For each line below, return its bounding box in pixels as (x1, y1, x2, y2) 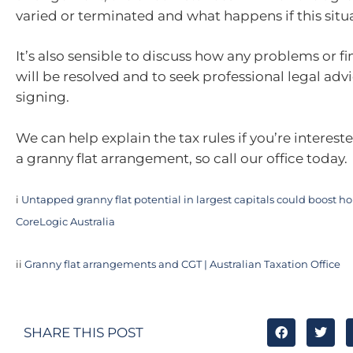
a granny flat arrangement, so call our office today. (16, 150, 347, 166)
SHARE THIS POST (24, 324, 143, 340)
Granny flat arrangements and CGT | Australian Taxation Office (24, 258, 340, 270)
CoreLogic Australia (16, 216, 115, 228)
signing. (16, 89, 69, 105)
